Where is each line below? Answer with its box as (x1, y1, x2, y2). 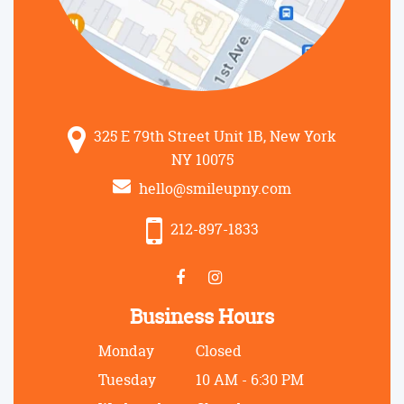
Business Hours (130, 302, 274, 330)
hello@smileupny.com (135, 178, 291, 198)
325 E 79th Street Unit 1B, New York (90, 125, 336, 146)
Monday (98, 340, 154, 361)
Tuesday (98, 369, 156, 390)
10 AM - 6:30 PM (196, 369, 304, 390)
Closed (196, 340, 242, 361)
